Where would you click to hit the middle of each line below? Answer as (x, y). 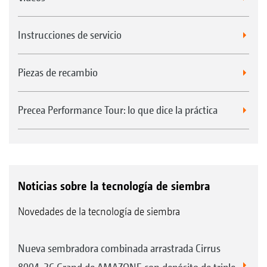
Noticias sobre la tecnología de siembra (114, 186)
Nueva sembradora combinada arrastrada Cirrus (119, 248)
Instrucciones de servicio (70, 35)
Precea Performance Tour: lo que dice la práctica (118, 110)
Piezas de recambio (58, 72)
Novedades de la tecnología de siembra (99, 211)
